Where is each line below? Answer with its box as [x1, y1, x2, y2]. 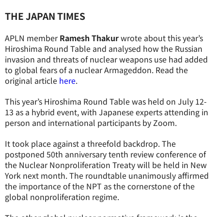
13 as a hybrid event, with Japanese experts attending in [5, 106, 208, 118]
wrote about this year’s [119, 32, 203, 44]
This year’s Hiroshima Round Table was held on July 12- [5, 95, 207, 107]
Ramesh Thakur [60, 32, 119, 44]
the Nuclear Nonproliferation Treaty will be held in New [5, 159, 207, 170]
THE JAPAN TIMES [5, 9, 85, 23]
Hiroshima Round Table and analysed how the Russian [5, 43, 202, 54]
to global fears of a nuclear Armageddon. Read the [5, 64, 188, 76]
